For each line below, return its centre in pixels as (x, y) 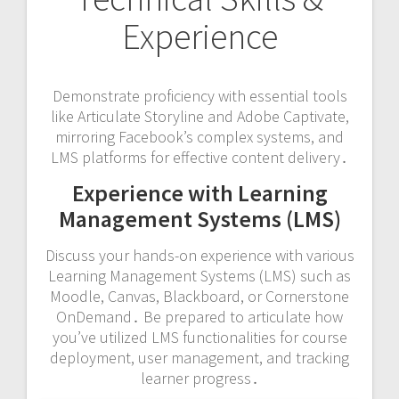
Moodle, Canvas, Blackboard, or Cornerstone (199, 296)
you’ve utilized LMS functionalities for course (199, 337)
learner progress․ (199, 378)
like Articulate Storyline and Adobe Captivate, (199, 116)
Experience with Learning (199, 192)
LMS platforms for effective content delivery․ (199, 157)
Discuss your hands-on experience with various (199, 255)
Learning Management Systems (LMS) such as (199, 275)
